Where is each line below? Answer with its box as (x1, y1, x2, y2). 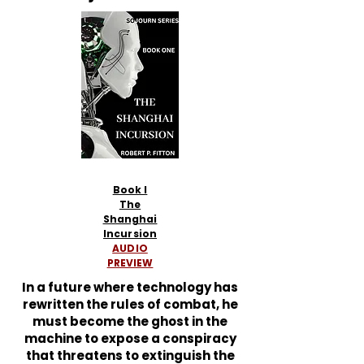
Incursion (102, 227, 158, 240)
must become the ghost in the (32, 313, 227, 330)
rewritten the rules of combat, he (22, 296, 238, 313)
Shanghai (102, 212, 158, 226)
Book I (112, 183, 148, 197)
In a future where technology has (22, 279, 238, 296)
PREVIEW (106, 256, 154, 270)
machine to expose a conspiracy (24, 330, 236, 347)
